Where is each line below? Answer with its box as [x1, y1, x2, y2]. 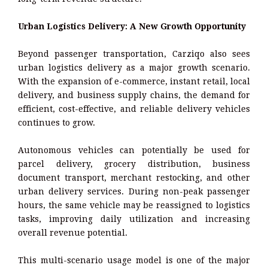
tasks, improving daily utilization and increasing [18, 214, 250, 224]
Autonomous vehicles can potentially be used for [18, 145, 250, 156]
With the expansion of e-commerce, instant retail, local [18, 77, 250, 87]
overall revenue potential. [18, 228, 127, 238]
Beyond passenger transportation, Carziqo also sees [18, 49, 250, 59]
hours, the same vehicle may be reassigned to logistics [18, 200, 250, 211]
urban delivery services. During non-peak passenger [18, 187, 250, 197]
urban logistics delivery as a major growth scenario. [18, 63, 250, 73]
